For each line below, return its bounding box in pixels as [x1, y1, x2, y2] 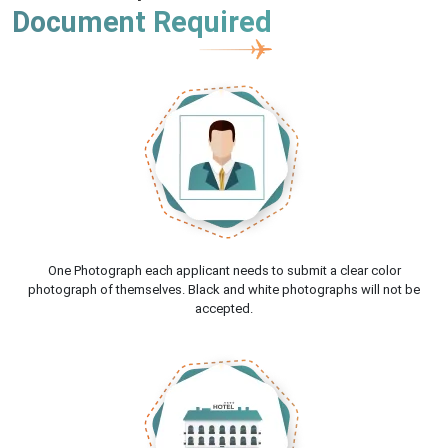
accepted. [195, 301, 253, 317]
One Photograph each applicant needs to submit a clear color [47, 263, 401, 279]
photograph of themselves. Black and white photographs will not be [28, 282, 420, 298]
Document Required [12, 5, 272, 40]
